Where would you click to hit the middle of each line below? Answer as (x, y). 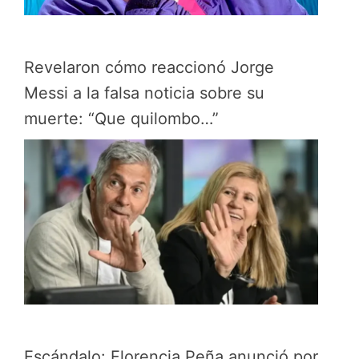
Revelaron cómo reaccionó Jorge (149, 67)
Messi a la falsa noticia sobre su (144, 93)
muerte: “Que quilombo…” (121, 118)
